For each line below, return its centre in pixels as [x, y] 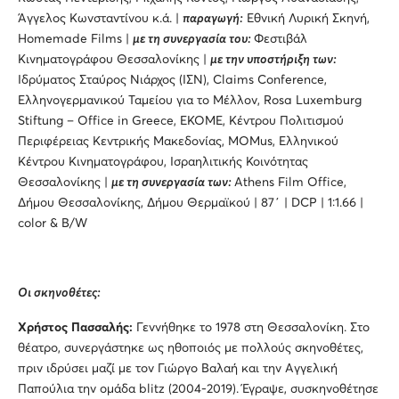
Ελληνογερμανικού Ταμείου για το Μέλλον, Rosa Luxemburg [190, 100]
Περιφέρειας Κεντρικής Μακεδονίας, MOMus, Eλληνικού [178, 141]
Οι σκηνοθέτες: [59, 293]
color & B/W [54, 223]
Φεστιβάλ [281, 39]
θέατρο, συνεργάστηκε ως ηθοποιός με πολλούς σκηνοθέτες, [191, 348]
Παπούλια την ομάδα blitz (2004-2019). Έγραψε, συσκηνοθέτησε [198, 389]
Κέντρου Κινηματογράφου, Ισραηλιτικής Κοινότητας [163, 162]
